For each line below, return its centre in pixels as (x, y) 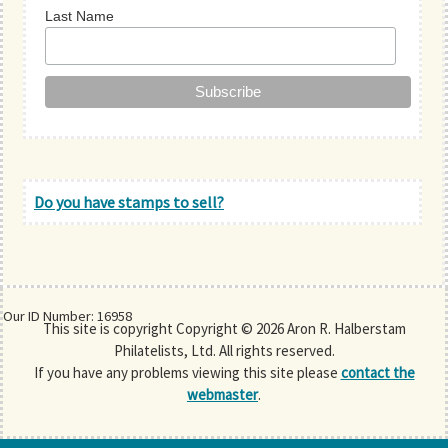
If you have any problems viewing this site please (187, 372)
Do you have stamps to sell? (129, 201)
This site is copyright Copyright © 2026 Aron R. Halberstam (224, 328)
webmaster (222, 394)
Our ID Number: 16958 (67, 316)
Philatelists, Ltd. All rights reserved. (224, 350)
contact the (377, 372)
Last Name (80, 15)
